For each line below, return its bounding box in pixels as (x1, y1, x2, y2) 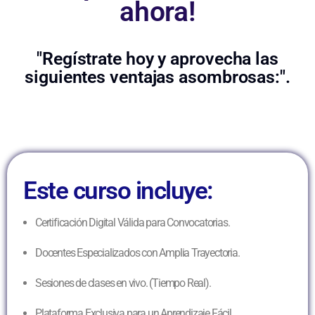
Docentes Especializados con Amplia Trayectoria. (35, 245, 240, 259)
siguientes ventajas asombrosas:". (25, 66, 290, 87)
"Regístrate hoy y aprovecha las (37, 48, 278, 69)
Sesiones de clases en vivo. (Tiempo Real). (35, 276, 211, 290)
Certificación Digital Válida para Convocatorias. (35, 215, 230, 229)
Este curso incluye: (23, 176, 213, 205)
